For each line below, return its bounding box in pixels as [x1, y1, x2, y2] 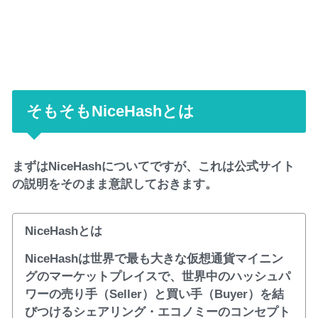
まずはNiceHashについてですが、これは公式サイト [12, 158, 295, 173]
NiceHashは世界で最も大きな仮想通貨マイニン [24, 251, 283, 265]
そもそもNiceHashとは [26, 102, 195, 120]
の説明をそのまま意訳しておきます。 [12, 176, 218, 191]
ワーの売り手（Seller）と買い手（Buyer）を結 [24, 286, 284, 301]
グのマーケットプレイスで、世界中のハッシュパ [24, 268, 290, 283]
